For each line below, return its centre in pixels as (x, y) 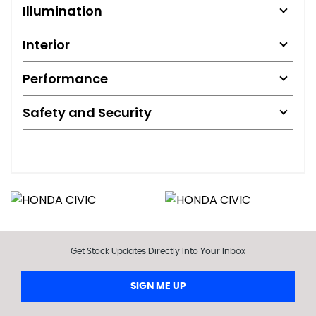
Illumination (62, 11)
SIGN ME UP (158, 286)
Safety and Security (87, 112)
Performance (65, 78)
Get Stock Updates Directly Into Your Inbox (158, 251)
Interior (46, 44)
